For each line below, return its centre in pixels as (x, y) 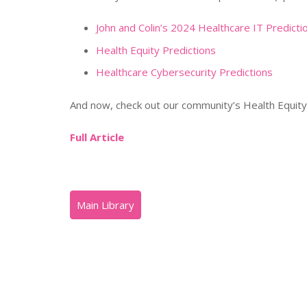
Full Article (97, 137)
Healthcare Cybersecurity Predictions (184, 72)
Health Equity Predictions (156, 50)
